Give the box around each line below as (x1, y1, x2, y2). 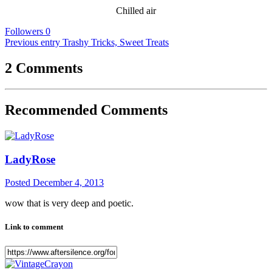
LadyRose (5, 152, 55, 166)
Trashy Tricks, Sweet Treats (63, 37, 169, 48)
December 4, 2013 (33, 177, 104, 188)
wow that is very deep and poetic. (5, 198, 134, 209)
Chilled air (116, 5, 156, 16)
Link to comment (5, 222, 63, 232)
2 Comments (5, 60, 83, 76)
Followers (5, 26, 43, 37)
